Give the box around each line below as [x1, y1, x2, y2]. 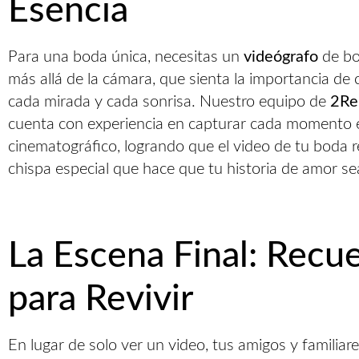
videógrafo [244, 49, 318, 65]
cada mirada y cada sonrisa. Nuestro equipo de [8, 94, 330, 110]
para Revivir [8, 281, 193, 317]
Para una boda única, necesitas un [8, 49, 244, 65]
